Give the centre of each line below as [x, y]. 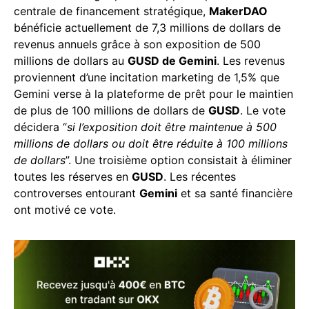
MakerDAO [238, 11]
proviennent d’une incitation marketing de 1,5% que [147, 78]
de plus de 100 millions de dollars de [111, 111]
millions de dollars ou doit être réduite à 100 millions [151, 144]
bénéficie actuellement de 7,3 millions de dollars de [147, 28]
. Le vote [263, 111]
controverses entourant [77, 193]
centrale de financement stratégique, [111, 11]
